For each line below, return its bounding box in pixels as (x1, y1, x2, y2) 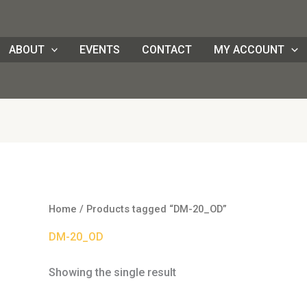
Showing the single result (48, 266, 176, 280)
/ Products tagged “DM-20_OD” (76, 203, 227, 216)
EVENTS (79, 42, 121, 56)
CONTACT (142, 42, 193, 56)
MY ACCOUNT (214, 42, 285, 56)
